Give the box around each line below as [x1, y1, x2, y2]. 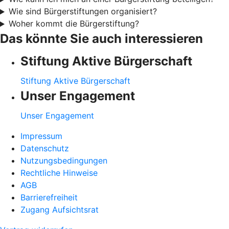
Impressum [20, 131, 62, 142]
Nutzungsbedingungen [20, 155, 107, 166]
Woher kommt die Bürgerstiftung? [8, 18, 139, 29]
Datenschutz [20, 143, 69, 154]
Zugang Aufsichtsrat [20, 204, 99, 215]
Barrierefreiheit [20, 192, 78, 203]
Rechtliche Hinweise [20, 168, 98, 178]
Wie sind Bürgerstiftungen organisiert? [8, 6, 157, 17]
